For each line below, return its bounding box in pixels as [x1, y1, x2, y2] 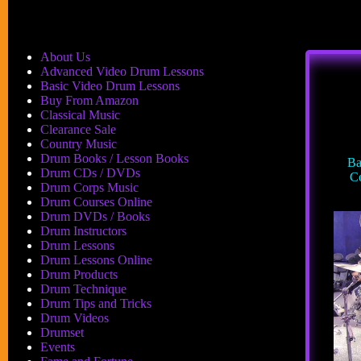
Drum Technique [40, 282, 127, 296]
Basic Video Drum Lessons [40, 79, 180, 93]
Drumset [40, 326, 84, 339]
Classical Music [40, 108, 120, 122]
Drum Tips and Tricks [40, 297, 151, 310]
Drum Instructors [40, 224, 127, 238]
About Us [40, 50, 90, 64]
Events [40, 340, 75, 354]
